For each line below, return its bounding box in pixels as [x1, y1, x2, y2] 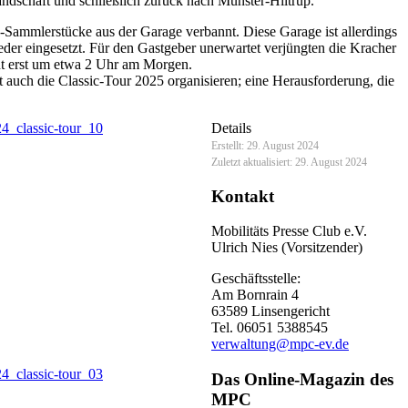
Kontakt [211, 186, 274, 206]
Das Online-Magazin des [211, 369, 393, 389]
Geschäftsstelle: [211, 270, 301, 287]
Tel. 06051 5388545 [211, 320, 328, 336]
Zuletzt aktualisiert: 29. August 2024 [211, 155, 367, 168]
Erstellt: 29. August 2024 [211, 138, 319, 152]
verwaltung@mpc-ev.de [211, 336, 349, 352]
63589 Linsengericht [211, 303, 330, 320]
